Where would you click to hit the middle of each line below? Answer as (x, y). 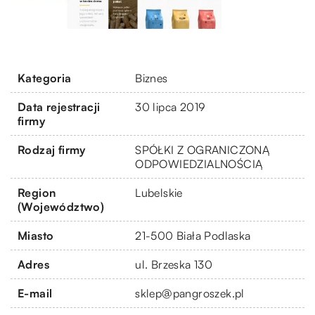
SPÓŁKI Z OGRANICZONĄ (202, 149)
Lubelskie (159, 192)
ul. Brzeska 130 (174, 264)
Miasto (36, 235)
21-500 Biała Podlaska (193, 235)
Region (37, 192)
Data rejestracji (59, 107)
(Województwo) (61, 206)
